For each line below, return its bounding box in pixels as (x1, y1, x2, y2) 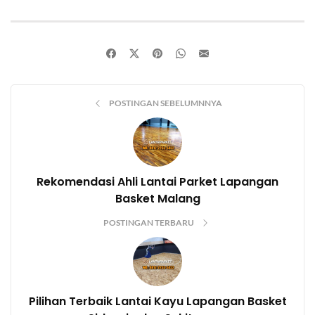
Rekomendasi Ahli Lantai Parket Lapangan (37, 174, 278, 191)
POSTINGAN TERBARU (103, 217, 195, 229)
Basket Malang (115, 191, 200, 207)
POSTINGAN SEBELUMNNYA (108, 98, 222, 109)
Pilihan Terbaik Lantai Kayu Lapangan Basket (28, 293, 287, 310)
